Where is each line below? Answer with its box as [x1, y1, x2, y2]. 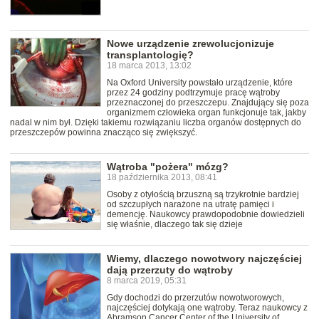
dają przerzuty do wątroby [107, 264, 233, 276]
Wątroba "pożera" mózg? [107, 161, 229, 173]
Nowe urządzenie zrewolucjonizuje [107, 38, 274, 50]
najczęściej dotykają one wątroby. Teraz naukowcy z [107, 303, 308, 313]
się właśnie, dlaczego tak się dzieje [107, 219, 243, 230]
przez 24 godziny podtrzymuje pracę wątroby [107, 88, 280, 98]
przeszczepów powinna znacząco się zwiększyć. [10, 127, 197, 138]
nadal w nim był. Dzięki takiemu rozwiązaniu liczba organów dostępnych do [10, 117, 301, 128]
